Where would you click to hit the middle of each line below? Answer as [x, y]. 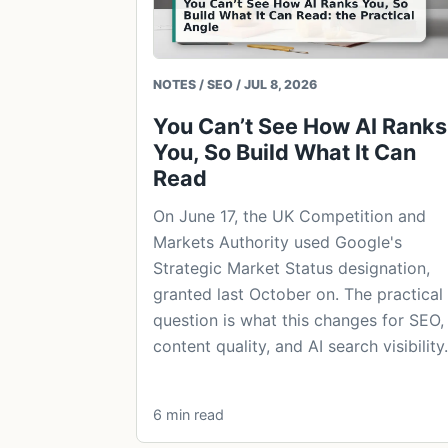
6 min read [188, 415]
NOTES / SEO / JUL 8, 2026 [235, 85]
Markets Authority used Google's [277, 242]
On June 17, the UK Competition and [289, 216]
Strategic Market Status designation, [291, 268]
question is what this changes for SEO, [298, 320]
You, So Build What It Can [284, 152]
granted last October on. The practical [298, 294]
